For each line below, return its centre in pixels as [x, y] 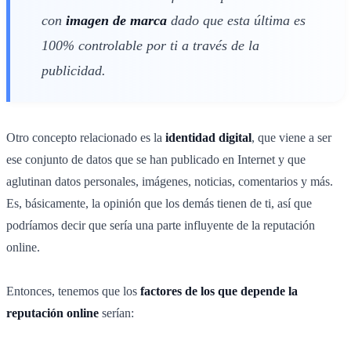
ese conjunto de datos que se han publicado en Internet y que [156, 159]
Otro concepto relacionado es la [86, 137]
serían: [118, 313]
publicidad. [74, 70]
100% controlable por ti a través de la [150, 45]
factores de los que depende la [217, 291]
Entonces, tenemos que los [72, 291]
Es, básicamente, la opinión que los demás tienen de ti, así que [159, 203]
